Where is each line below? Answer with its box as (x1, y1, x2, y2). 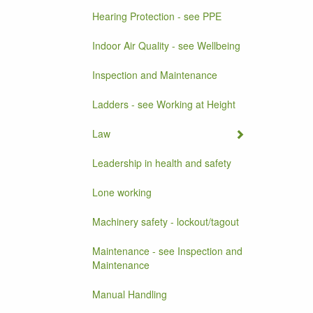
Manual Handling (92, 287, 167, 301)
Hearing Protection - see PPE (92, 9, 221, 23)
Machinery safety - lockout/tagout (92, 214, 239, 228)
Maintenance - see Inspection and (92, 244, 242, 258)
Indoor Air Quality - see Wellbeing (92, 38, 240, 52)
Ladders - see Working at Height (92, 97, 235, 111)
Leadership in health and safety (92, 156, 231, 170)
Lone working (92, 185, 152, 199)
